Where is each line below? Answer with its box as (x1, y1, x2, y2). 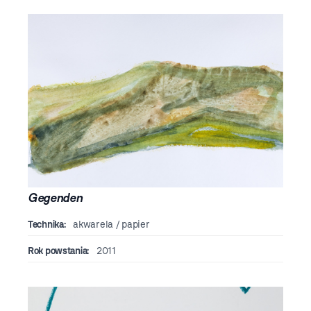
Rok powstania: (28, 245, 90, 258)
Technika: (28, 219, 66, 231)
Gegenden (28, 190, 83, 205)
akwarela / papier (70, 219, 150, 231)
